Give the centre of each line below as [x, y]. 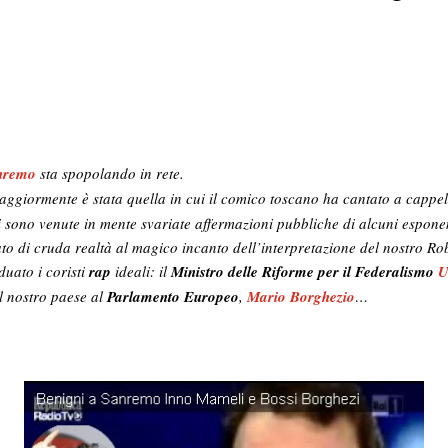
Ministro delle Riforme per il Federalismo [302, 271]
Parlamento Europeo [173, 296]
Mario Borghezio [301, 296]
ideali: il [141, 270]
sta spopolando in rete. [110, 172]
